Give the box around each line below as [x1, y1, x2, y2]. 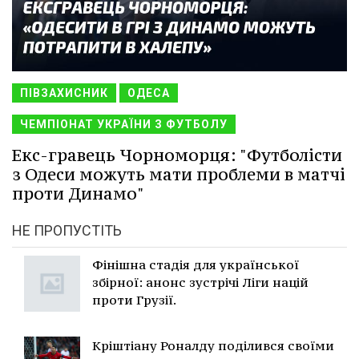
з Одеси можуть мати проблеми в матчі [12, 163, 345, 185]
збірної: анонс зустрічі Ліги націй [92, 273, 309, 290]
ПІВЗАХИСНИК [20, 86, 108, 99]
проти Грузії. [92, 291, 176, 308]
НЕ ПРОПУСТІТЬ [12, 221, 122, 239]
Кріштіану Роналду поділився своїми [92, 337, 334, 353]
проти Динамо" [12, 182, 144, 204]
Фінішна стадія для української [92, 256, 299, 272]
